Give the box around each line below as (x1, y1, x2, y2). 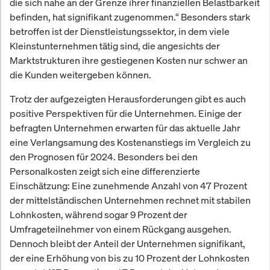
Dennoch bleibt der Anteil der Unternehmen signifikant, (10, 237, 245, 251)
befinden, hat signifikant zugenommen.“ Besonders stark (10, 10, 251, 24)
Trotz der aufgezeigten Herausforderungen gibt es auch (10, 92, 246, 106)
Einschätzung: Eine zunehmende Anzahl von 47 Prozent (10, 179, 247, 193)
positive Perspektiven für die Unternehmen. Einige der (10, 107, 242, 121)
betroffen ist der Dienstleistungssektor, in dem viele (10, 25, 230, 39)
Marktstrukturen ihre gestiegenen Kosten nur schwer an (10, 54, 248, 67)
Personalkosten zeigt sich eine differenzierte (10, 165, 200, 178)
